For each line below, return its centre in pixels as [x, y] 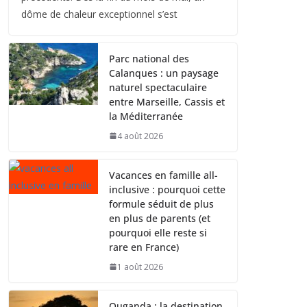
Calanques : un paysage [164, 73]
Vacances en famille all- [163, 175]
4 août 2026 [140, 136]
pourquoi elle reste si [158, 232]
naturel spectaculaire [158, 87]
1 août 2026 [140, 267]
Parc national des [149, 58]
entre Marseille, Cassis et [167, 101]
